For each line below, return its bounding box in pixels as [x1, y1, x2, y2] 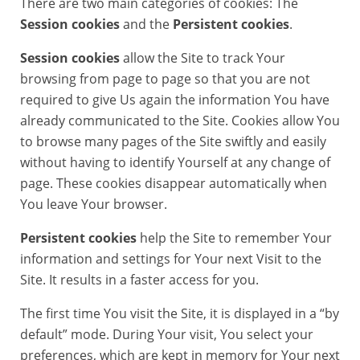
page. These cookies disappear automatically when [20, 174, 327, 192]
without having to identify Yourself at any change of [20, 153, 330, 171]
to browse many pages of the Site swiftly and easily [20, 133, 326, 150]
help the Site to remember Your [137, 229, 332, 247]
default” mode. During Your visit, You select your [20, 325, 313, 343]
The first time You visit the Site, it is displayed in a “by [20, 305, 339, 322]
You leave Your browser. [20, 195, 167, 213]
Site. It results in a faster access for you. [20, 271, 259, 288]
